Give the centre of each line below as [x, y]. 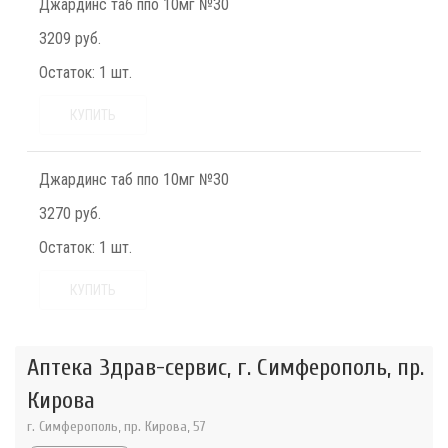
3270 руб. [70, 214]
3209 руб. [70, 39]
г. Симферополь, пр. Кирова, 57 [116, 427]
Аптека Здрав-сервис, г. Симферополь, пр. [225, 368]
